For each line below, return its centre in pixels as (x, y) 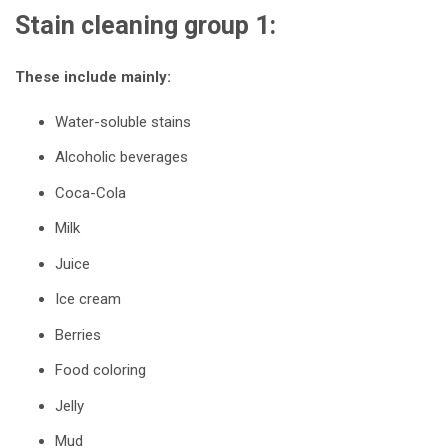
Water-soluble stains (123, 121)
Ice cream (88, 299)
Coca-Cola (90, 192)
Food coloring (100, 370)
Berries (78, 334)
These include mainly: (93, 76)
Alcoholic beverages (121, 157)
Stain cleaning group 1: (145, 25)
